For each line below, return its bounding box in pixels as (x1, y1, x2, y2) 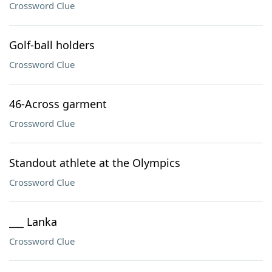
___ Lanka (9, 214, 57, 229)
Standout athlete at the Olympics (9, 155, 180, 170)
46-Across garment (9, 97, 107, 111)
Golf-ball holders (9, 38, 95, 52)
